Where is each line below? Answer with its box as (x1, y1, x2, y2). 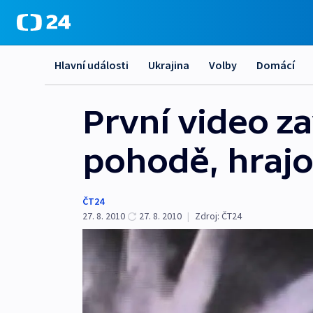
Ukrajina (148, 58, 189, 72)
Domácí (256, 58, 295, 72)
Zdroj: (195, 210, 219, 222)
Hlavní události (54, 58, 129, 72)
